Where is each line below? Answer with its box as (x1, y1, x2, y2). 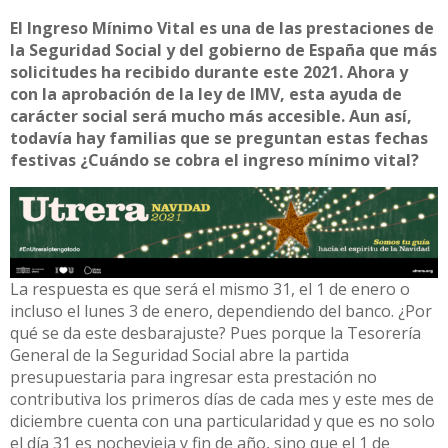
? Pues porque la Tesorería (219, 322, 421, 344)
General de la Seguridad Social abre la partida (10, 344, 349, 366)
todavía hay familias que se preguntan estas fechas (10, 127, 428, 149)
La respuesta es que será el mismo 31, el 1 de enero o (10, 278, 410, 300)
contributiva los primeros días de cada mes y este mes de (10, 388, 434, 410)
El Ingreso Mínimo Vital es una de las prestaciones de (10, 17, 434, 39)
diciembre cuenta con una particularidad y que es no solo (10, 410, 435, 432)
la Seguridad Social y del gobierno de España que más (10, 39, 437, 61)
